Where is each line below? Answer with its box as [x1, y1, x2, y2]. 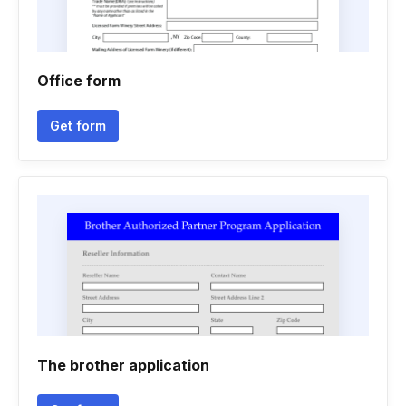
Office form [37, 72, 121, 90]
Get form [50, 118, 106, 133]
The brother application [37, 356, 209, 374]
